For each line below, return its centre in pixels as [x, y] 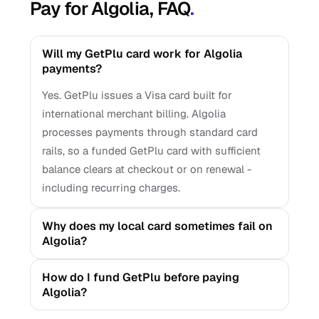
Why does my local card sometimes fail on [157, 226]
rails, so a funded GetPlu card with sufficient [151, 151]
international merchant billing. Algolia [134, 114]
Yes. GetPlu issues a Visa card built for [137, 95]
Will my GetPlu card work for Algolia [142, 54]
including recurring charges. [111, 188]
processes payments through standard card [150, 132]
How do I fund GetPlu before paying [141, 277]
